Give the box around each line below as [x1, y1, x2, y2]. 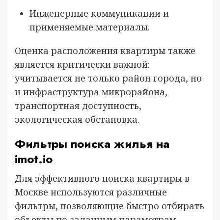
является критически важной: [15, 58, 150, 70]
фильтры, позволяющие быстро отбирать [15, 200, 204, 212]
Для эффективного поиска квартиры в [15, 172, 190, 184]
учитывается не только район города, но [15, 72, 202, 84]
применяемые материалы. [29, 21, 150, 33]
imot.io [15, 150, 53, 167]
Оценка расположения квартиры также [15, 45, 195, 56]
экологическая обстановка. [15, 113, 139, 125]
